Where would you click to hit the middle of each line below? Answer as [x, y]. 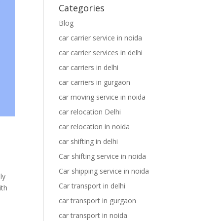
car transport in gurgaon [98, 201]
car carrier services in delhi [101, 53]
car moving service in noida [102, 97]
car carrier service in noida [101, 38]
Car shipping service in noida [104, 171]
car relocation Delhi [90, 112]
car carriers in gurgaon [95, 82]
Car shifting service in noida [103, 156]
